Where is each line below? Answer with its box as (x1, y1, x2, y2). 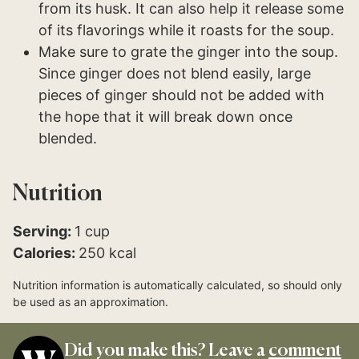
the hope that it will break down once (38, 108, 292, 126)
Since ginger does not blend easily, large (38, 65, 311, 83)
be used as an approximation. (13, 295, 168, 309)
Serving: (13, 223, 75, 240)
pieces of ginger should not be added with (38, 87, 325, 104)
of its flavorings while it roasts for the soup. (38, 22, 334, 39)
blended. (38, 130, 97, 147)
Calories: (13, 244, 79, 262)
